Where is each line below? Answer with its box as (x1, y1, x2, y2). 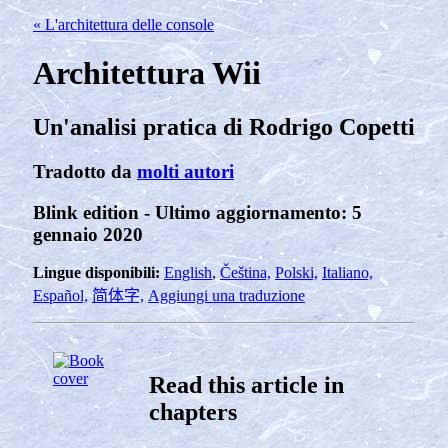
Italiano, (322, 264, 373, 282)
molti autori (137, 160, 234, 182)
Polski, (275, 264, 318, 282)
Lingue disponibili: (33, 264, 164, 282)
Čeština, (220, 264, 271, 282)
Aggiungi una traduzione (148, 287, 305, 305)
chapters (149, 399, 237, 426)
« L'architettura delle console (33, 16, 214, 33)
